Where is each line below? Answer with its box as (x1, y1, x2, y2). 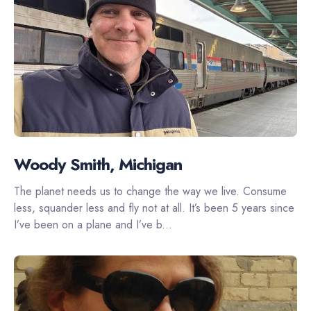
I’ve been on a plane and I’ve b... (14, 216, 172, 233)
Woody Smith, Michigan (14, 151, 182, 176)
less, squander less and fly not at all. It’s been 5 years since (14, 199, 294, 216)
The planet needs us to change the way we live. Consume (14, 183, 287, 199)
